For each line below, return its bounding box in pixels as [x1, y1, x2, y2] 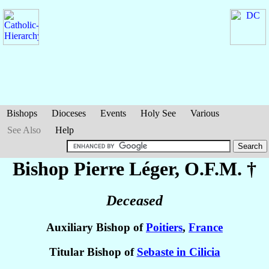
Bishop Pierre [13, 158, 129, 180]
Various [190, 108, 219, 118]
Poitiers [146, 221, 183, 234]
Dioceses [52, 108, 86, 118]
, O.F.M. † [175, 158, 256, 180]
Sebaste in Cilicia [136, 246, 220, 259]
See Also [7, 125, 41, 135]
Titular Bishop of [49, 246, 137, 259]
